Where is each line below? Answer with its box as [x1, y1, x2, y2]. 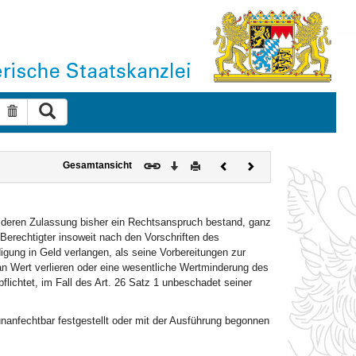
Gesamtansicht [62, 160, 132, 170]
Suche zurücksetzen [16, 105, 118, 118]
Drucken [199, 159, 237, 169]
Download [177, 159, 222, 169]
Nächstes [253, 159, 295, 169]
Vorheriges [227, 159, 275, 169]
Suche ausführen [54, 103, 141, 115]
